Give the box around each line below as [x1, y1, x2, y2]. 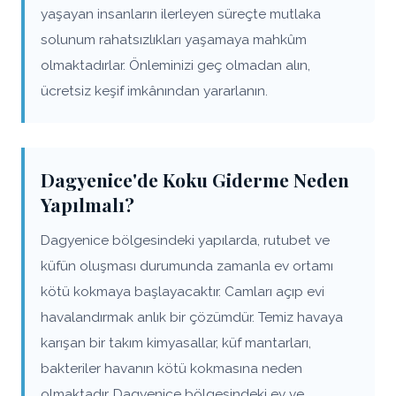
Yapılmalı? [41, 192, 134, 217]
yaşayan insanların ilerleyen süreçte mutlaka [41, 5, 321, 22]
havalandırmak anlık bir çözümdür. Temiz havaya [41, 308, 343, 325]
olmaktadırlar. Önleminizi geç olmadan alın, [41, 57, 310, 73]
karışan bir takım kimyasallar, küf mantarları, [41, 334, 311, 351]
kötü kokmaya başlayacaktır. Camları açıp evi [41, 283, 324, 300]
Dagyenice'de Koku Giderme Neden [41, 167, 349, 192]
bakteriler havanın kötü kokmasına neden [41, 360, 302, 377]
